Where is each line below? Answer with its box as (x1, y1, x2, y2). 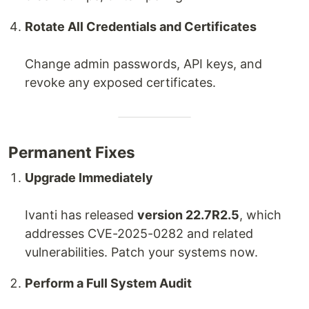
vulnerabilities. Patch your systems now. (25, 245, 258, 259)
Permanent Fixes (8, 143, 135, 161)
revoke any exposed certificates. (25, 75, 216, 90)
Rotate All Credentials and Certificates (25, 19, 257, 34)
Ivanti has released (25, 208, 137, 222)
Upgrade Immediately (25, 170, 153, 185)
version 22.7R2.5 (137, 208, 239, 222)
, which (239, 208, 281, 222)
